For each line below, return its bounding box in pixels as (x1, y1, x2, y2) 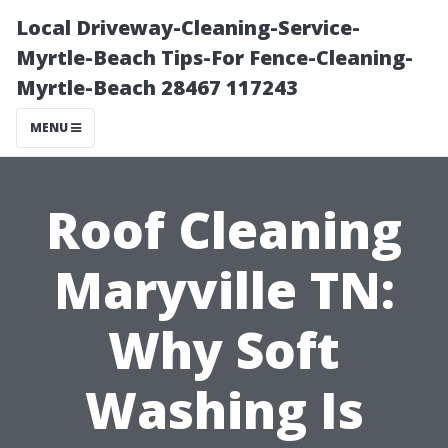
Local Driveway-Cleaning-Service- (16, 14, 360, 41)
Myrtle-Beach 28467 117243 (16, 74, 298, 101)
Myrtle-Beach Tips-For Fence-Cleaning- (16, 44, 413, 71)
